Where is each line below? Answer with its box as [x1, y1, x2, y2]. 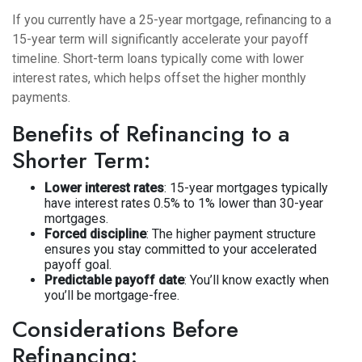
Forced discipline [44, 226, 146, 242]
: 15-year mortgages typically [164, 180, 328, 196]
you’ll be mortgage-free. [44, 288, 179, 303]
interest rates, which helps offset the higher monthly [12, 70, 306, 86]
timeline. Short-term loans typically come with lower [12, 51, 304, 66]
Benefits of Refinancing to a [12, 117, 290, 150]
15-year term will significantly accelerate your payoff [12, 32, 309, 47]
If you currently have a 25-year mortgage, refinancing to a [12, 12, 331, 27]
